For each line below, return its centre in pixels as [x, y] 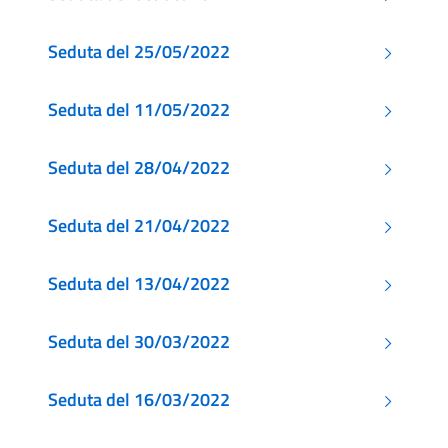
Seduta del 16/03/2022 [139, 399]
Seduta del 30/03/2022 [139, 341]
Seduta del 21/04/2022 [139, 225]
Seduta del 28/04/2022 [139, 167]
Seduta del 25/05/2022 [139, 51]
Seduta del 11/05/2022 [139, 109]
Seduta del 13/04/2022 [139, 283]
